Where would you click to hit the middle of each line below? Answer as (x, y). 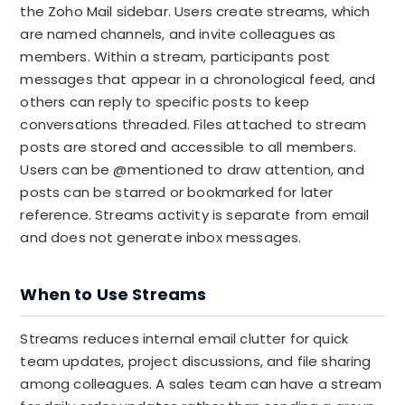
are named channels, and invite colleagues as (178, 34)
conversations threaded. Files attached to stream (193, 124)
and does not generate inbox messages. (161, 237)
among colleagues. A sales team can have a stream (201, 384)
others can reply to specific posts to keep (165, 102)
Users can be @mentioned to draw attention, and (192, 170)
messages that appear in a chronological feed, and (198, 79)
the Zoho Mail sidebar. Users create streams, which (195, 11)
